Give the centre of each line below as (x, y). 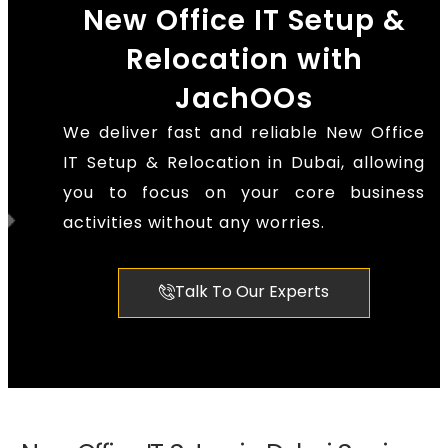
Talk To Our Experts (252, 292)
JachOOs (244, 99)
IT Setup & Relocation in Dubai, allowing (244, 163)
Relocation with (244, 60)
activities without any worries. (194, 223)
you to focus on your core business (244, 193)
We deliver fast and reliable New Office (244, 133)
